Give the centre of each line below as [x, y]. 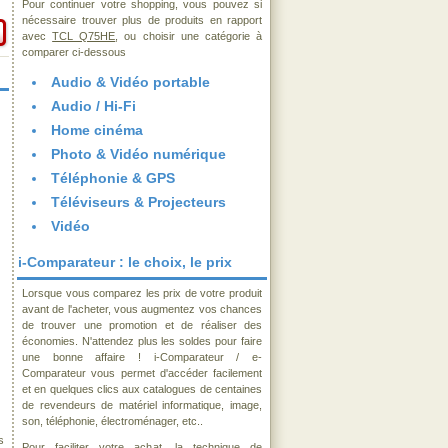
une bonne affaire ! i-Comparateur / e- [142, 357]
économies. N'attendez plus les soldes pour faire [142, 341]
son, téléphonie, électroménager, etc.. [112, 421]
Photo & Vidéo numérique [138, 154]
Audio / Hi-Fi [93, 106]
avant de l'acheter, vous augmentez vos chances [142, 309]
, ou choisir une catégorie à [189, 36]
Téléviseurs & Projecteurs [138, 202]
